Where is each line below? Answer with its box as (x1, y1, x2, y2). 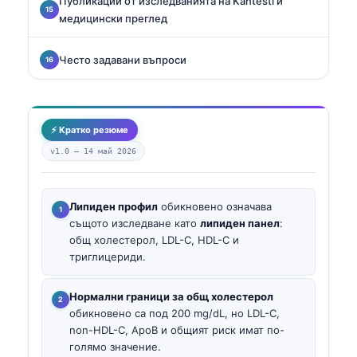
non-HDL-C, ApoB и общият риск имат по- (69, 324, 284, 337)
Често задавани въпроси (59, 53, 186, 66)
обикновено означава (158, 199, 272, 213)
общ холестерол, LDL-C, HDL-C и (69, 233, 239, 246)
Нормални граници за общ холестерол (69, 290, 273, 304)
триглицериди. (69, 249, 146, 263)
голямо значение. (69, 340, 161, 354)
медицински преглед (59, 11, 167, 25)
